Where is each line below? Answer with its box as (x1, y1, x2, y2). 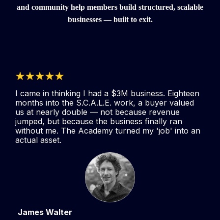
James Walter (18, 207, 72, 217)
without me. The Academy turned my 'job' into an (15, 125, 200, 136)
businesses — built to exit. (67, 15, 153, 24)
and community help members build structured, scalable (17, 2, 203, 11)
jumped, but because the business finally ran (15, 116, 182, 126)
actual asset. (15, 135, 61, 145)
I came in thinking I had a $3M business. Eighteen (15, 88, 199, 98)
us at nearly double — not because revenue (15, 107, 180, 117)
